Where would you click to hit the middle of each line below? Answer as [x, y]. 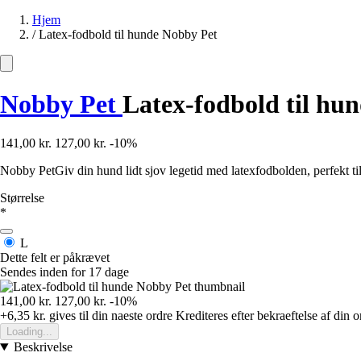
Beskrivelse [43, 347]
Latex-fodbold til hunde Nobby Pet [128, 35]
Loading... [29, 332]
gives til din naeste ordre [109, 316]
